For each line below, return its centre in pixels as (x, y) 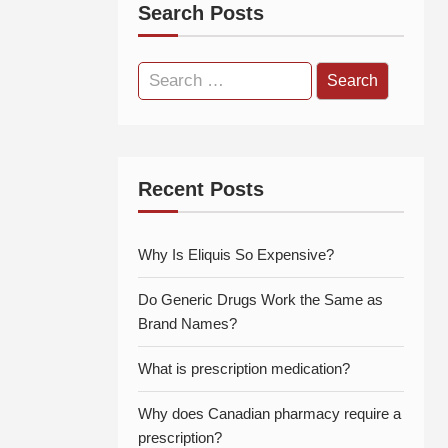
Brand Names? (187, 324)
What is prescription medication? (244, 369)
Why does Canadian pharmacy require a (269, 414)
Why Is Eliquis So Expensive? (236, 255)
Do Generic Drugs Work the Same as (260, 300)
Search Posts (201, 13)
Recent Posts (201, 189)
